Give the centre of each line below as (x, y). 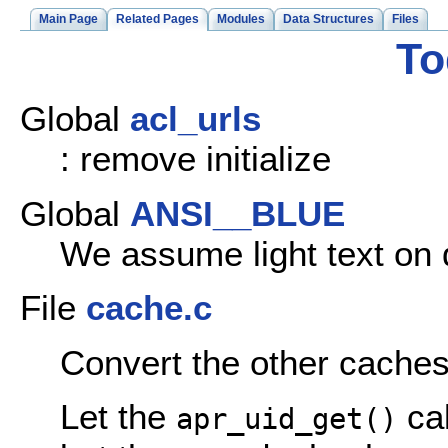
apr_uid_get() (286, 418)
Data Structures (328, 19)
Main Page (68, 19)
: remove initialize (195, 159)
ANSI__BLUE (237, 213)
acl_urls (195, 119)
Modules (241, 19)
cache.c (149, 308)
